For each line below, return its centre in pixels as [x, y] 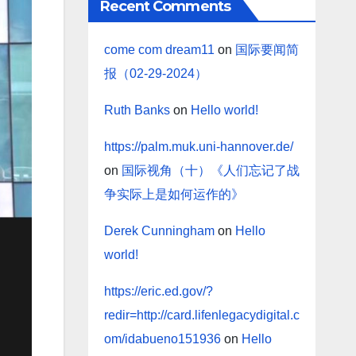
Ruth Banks [137, 110]
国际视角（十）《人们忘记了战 [210, 171]
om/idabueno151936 [162, 339]
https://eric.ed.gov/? [158, 292]
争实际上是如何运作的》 [175, 195]
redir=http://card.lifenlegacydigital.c [201, 315]
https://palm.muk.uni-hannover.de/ [198, 147]
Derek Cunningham [159, 231]
